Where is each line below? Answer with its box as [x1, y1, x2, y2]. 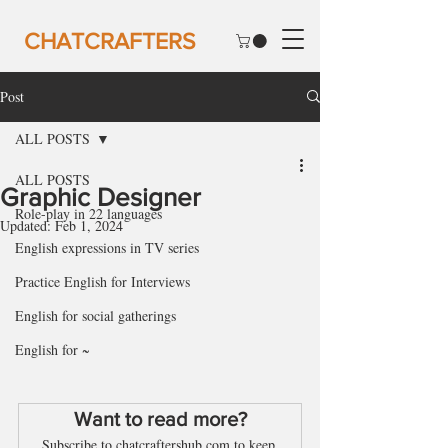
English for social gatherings [15, 305, 176, 325]
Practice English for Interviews [15, 271, 190, 291]
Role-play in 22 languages [15, 203, 162, 223]
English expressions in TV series [15, 237, 199, 257]
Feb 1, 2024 [55, 215, 123, 235]
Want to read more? [73, 408, 247, 431]
